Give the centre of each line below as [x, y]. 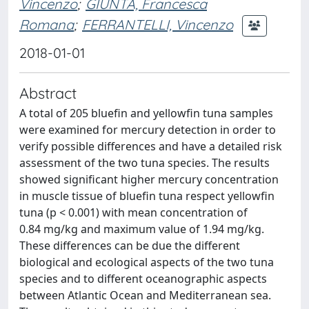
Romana [47, 24]
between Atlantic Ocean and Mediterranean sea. [145, 295]
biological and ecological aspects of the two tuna [147, 262]
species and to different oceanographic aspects [143, 279]
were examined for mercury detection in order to [148, 130]
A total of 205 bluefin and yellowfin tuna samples [146, 113]
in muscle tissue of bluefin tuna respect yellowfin [147, 196]
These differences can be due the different [130, 246]
